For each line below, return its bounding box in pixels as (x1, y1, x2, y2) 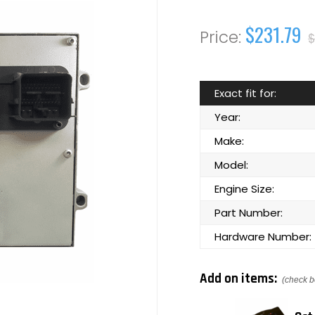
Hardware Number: (214, 229, 311, 244)
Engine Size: (214, 181, 274, 196)
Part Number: (214, 205, 283, 220)
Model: (214, 157, 248, 172)
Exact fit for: (214, 86, 276, 101)
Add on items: (200, 270, 280, 288)
